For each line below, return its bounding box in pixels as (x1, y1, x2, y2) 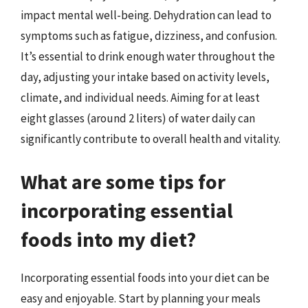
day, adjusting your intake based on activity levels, (21, 69, 269, 85)
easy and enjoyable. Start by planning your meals (21, 290, 261, 306)
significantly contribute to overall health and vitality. (21, 131, 280, 146)
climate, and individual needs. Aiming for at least (21, 90, 260, 105)
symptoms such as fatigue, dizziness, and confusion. (21, 28, 277, 43)
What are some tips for (21, 168, 225, 195)
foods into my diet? (21, 225, 196, 252)
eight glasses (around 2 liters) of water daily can (21, 111, 255, 126)
